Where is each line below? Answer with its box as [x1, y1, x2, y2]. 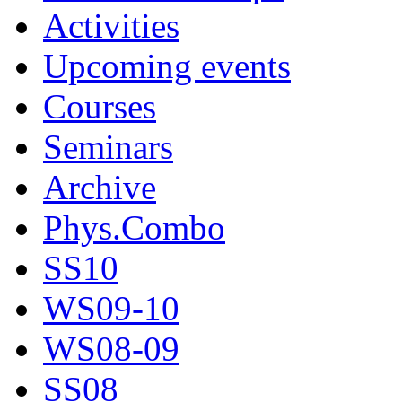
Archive [43, 168, 156, 207]
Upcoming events [43, 47, 291, 86]
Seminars [43, 127, 173, 167]
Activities [43, 6, 179, 46]
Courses [43, 87, 156, 127]
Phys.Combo [43, 208, 225, 248]
